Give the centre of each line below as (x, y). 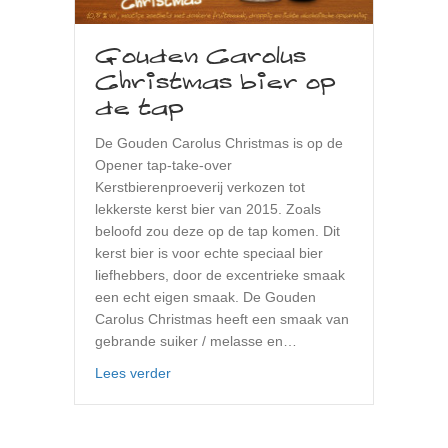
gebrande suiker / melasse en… (196, 341)
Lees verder (133, 373)
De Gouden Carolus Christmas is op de (219, 143)
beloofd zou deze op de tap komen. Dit (217, 231)
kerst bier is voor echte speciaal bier (209, 253)
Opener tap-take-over (163, 165)
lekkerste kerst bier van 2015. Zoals (208, 209)
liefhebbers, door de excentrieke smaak (220, 275)
